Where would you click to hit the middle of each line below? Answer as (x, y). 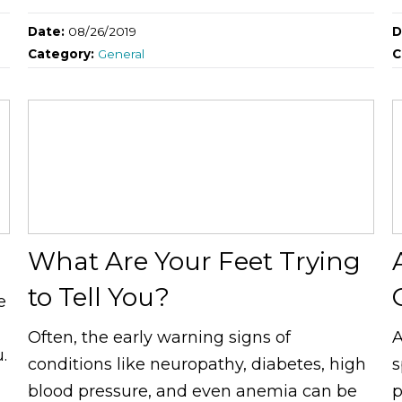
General (121, 53)
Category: (62, 53)
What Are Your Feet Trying (194, 261)
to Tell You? (98, 297)
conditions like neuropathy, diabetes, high (197, 364)
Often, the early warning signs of (159, 337)
